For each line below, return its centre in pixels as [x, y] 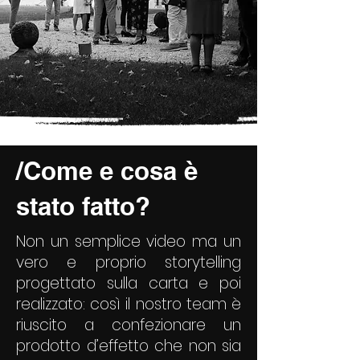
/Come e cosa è [107, 171]
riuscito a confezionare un [129, 325]
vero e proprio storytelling [129, 262]
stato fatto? [83, 206]
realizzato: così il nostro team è [129, 304]
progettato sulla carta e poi [129, 283]
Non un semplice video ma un [129, 241]
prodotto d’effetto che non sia [129, 346]
